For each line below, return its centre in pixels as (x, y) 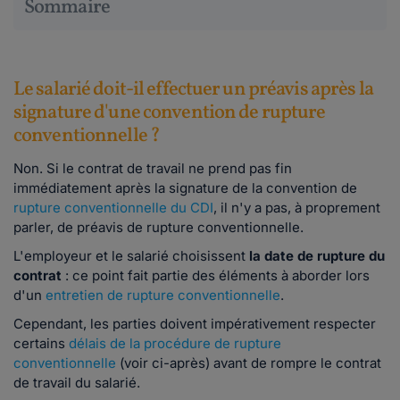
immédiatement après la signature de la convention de (185, 188)
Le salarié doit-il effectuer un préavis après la (193, 90)
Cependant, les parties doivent (110, 324)
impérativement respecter (293, 324)
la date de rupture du (315, 256)
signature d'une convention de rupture (170, 113)
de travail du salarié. (77, 383)
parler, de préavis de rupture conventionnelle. (158, 228)
